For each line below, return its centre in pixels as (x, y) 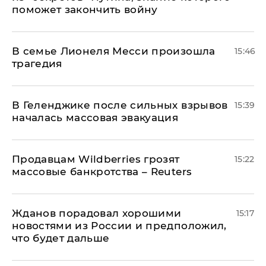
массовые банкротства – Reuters (102, 172)
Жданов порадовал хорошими (97, 213)
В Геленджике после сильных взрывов (120, 105)
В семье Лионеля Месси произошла (114, 51)
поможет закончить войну (85, 9)
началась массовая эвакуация (95, 118)
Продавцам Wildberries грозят (96, 159)
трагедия (37, 64)
